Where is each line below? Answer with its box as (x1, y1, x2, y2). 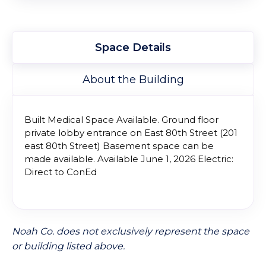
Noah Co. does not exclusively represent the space (12, 226, 249, 237)
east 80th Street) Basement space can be (24, 140, 214, 152)
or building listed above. (12, 240, 125, 252)
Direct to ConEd (24, 166, 99, 178)
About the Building (82, 73, 184, 87)
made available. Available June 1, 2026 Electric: (24, 153, 233, 165)
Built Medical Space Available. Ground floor (24, 114, 218, 126)
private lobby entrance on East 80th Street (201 (24, 127, 237, 139)
